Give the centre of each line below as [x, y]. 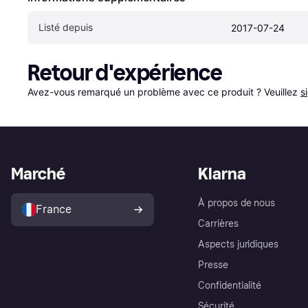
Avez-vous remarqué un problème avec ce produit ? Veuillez [164, 91]
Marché [38, 173]
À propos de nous [237, 203]
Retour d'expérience [125, 73]
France [54, 209]
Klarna [222, 173]
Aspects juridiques [239, 244]
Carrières [218, 223]
